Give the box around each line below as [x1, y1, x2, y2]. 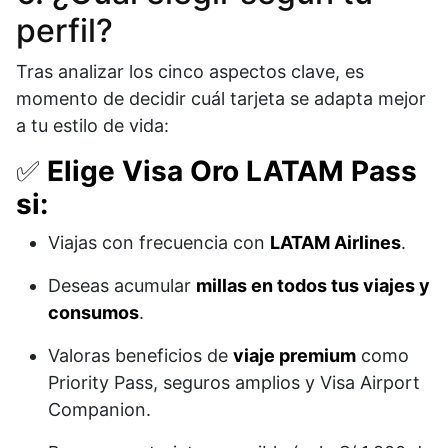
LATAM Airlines [270, 232, 401, 254]
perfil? [16, 11, 113, 51]
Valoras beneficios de [48, 345, 233, 367]
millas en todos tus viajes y [196, 275, 430, 297]
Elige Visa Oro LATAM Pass [47, 154, 417, 189]
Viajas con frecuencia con [48, 232, 270, 254]
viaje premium [233, 345, 356, 367]
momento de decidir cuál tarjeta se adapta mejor [16, 88, 426, 110]
